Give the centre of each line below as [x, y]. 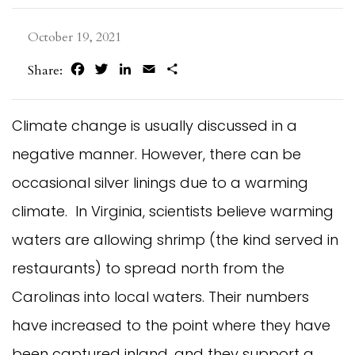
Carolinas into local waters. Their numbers [160, 296]
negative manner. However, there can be [157, 154]
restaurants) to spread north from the [148, 268]
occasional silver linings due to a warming [160, 182]
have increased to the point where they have [171, 325]
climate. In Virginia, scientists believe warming [173, 211]
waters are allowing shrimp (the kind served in [175, 239]
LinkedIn [159, 69]
